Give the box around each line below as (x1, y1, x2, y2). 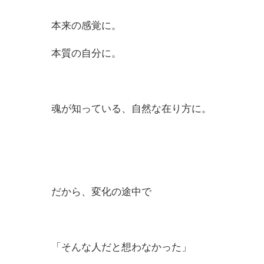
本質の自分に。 (51, 48, 121, 60)
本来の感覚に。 (51, 20, 121, 32)
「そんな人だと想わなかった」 (51, 242, 192, 253)
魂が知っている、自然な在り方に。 (51, 103, 212, 115)
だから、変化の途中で (51, 186, 151, 198)
